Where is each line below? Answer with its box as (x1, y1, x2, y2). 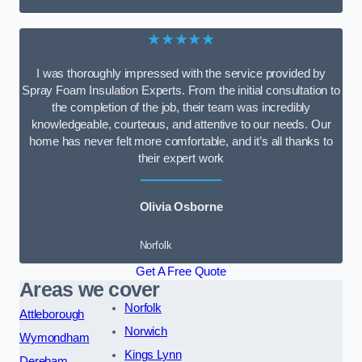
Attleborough (19, 308, 85, 322)
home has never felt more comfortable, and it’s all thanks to (29, 135, 333, 149)
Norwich (124, 325, 167, 339)
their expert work (137, 152, 225, 166)
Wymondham (19, 331, 90, 345)
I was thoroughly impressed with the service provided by (36, 67, 326, 81)
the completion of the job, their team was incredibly (51, 101, 311, 115)
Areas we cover (19, 279, 160, 301)
